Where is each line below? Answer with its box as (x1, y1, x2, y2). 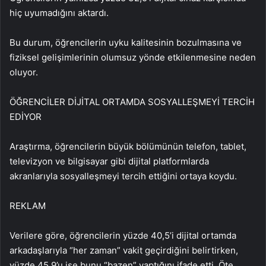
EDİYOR (9, 111, 42, 122)
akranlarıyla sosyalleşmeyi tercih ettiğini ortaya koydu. (9, 170, 237, 182)
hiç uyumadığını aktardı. (9, 7, 109, 18)
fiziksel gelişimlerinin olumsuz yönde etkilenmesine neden (9, 52, 256, 63)
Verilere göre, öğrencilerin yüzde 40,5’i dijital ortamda (9, 230, 236, 241)
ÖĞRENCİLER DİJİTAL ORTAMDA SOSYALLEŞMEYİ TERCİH (9, 96, 255, 107)
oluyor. (9, 66, 38, 78)
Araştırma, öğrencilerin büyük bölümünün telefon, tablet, (9, 141, 246, 152)
